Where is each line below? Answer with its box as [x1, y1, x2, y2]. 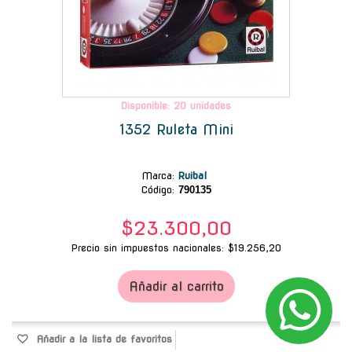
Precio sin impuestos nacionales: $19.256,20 [71, 241, 281, 254]
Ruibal [178, 169, 211, 181]
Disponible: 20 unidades [121, 99, 231, 112]
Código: [141, 183, 174, 196]
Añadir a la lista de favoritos [32, 332, 172, 345]
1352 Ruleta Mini [119, 120, 233, 137]
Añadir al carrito [128, 278, 224, 294]
